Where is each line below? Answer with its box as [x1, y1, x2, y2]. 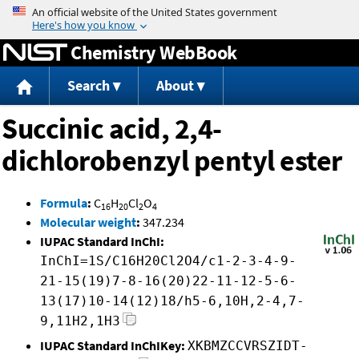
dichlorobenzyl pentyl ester [2, 143, 342, 179]
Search [67, 76, 110, 95]
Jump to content [135, 3, 224, 19]
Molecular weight [40, 214, 136, 231]
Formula [40, 195, 87, 212]
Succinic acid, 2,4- [2, 111, 222, 147]
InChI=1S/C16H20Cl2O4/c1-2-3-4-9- [40, 253, 296, 269]
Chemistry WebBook [71, 39, 237, 65]
